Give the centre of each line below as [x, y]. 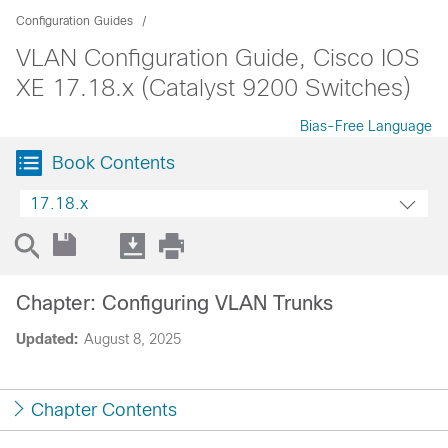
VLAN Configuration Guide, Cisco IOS [218, 57]
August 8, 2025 [132, 339]
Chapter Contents [104, 410]
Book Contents [113, 163]
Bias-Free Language [366, 126]
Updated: [47, 339]
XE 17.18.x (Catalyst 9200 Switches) [213, 87]
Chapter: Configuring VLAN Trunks [174, 303]
